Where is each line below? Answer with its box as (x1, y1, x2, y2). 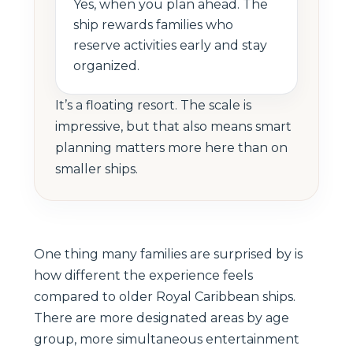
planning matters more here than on (55, 139, 288, 155)
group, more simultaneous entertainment (34, 331, 299, 347)
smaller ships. (55, 161, 138, 176)
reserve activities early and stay (73, 37, 267, 53)
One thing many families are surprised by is (34, 246, 303, 262)
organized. (73, 58, 139, 73)
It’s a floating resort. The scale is (55, 97, 251, 113)
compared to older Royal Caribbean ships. (34, 288, 295, 304)
